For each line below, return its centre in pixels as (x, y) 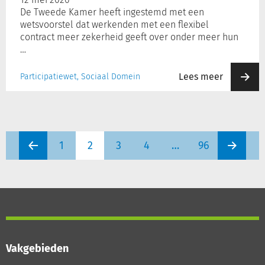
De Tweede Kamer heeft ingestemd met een (112, 12)
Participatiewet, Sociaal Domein (80, 77)
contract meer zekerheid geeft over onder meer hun (129, 37)
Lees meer (201, 77)
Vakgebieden (37, 248)
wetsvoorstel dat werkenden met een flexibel (114, 25)
